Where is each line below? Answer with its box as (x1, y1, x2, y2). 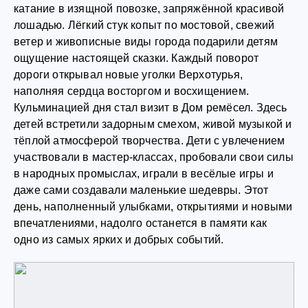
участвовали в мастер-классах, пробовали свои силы (14, 151, 294, 163)
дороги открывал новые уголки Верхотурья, (14, 69, 243, 80)
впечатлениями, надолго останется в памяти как (14, 217, 267, 229)
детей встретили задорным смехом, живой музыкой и (14, 118, 292, 130)
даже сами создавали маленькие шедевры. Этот (14, 184, 269, 196)
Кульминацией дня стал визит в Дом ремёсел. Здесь (14, 102, 287, 113)
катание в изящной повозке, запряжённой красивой (14, 3, 285, 14)
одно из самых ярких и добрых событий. (14, 234, 224, 245)
